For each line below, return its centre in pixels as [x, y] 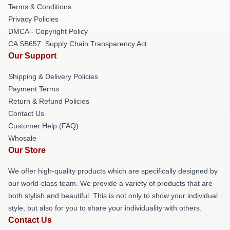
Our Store [27, 150]
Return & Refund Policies [49, 101]
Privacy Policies [33, 19]
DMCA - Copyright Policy [48, 31]
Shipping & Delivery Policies [53, 76]
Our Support [32, 56]
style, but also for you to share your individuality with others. [105, 208]
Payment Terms [34, 89]
